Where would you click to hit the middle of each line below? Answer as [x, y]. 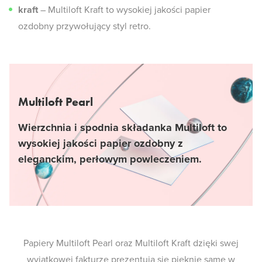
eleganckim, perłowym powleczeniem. [110, 159]
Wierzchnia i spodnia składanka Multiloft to [123, 127]
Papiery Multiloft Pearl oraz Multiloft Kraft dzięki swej [131, 243]
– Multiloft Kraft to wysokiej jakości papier [124, 10]
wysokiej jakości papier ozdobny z [101, 143]
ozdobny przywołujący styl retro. [85, 26]
